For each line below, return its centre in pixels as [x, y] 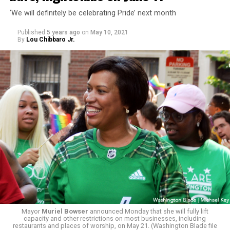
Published [31, 33]
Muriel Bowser [65, 211]
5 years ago [63, 33]
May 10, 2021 [109, 33]
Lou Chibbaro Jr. [50, 40]
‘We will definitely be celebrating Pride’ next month [93, 13]
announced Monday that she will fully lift [148, 211]
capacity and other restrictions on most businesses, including [115, 218]
